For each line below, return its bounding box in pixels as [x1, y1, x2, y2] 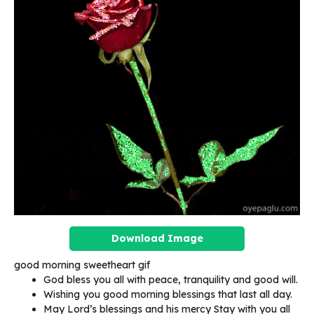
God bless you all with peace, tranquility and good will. [43, 273, 298, 286]
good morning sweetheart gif [14, 258, 150, 271]
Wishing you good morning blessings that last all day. [43, 287, 292, 301]
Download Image [111, 231, 203, 245]
